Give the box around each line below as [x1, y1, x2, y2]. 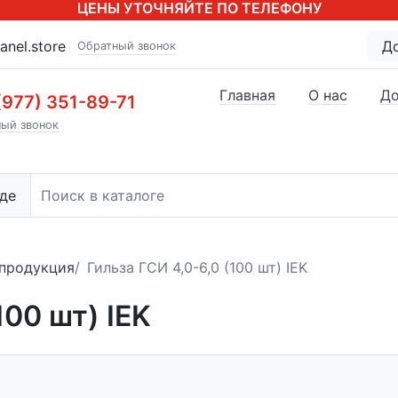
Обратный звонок [77, 39, 176, 52]
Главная [219, 85, 275, 104]
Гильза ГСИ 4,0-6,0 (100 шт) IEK [87, 259, 307, 276]
